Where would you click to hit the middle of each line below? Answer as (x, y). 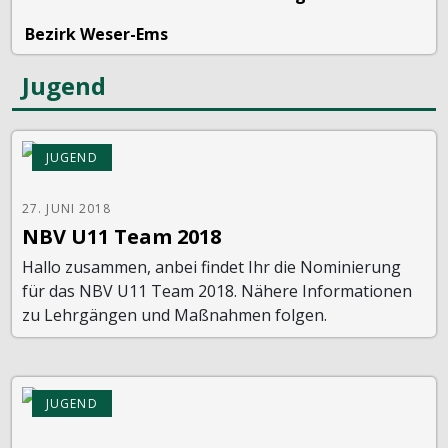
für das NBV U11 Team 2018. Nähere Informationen (217, 290)
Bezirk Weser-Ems (96, 33)
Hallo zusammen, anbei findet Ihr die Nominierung (211, 266)
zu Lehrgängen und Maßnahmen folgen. (174, 314)
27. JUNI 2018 (67, 208)
